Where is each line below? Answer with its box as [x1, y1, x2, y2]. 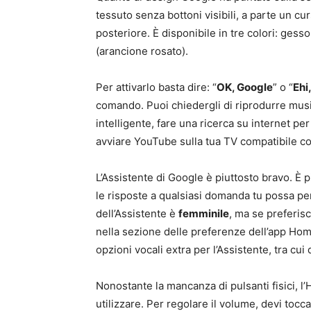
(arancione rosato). [96, 44, 188, 58]
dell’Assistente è [96, 207, 178, 221]
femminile [178, 207, 229, 221]
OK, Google [217, 81, 273, 94]
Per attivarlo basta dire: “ [96, 81, 217, 94]
